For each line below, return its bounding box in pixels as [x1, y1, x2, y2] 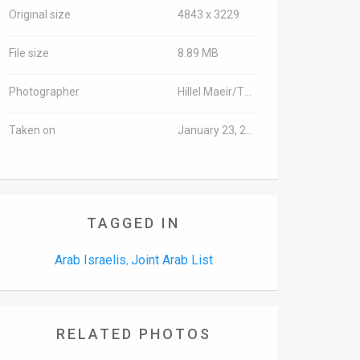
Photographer [9, 85, 80, 98]
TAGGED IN [87, 215, 180, 231]
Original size [9, 8, 71, 21]
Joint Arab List [130, 252, 213, 268]
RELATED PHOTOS [55, 325, 211, 342]
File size [9, 47, 49, 59]
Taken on [9, 124, 55, 137]
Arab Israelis [54, 252, 126, 268]
